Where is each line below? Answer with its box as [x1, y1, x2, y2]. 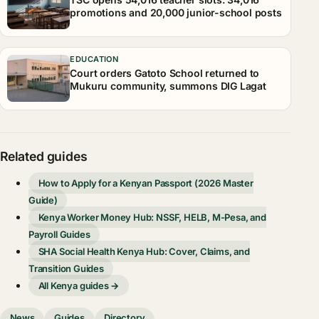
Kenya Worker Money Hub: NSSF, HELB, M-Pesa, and [38, 211, 266, 223]
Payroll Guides [28, 228, 90, 240]
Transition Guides [28, 262, 104, 274]
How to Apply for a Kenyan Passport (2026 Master [38, 177, 253, 189]
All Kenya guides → [38, 279, 120, 291]
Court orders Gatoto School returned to [70, 66, 260, 79]
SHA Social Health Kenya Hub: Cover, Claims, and [38, 245, 250, 257]
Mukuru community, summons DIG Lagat [70, 79, 266, 92]
